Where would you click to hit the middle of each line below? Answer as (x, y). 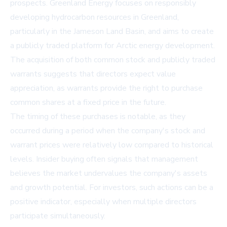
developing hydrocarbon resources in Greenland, (94, 17)
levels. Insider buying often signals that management (104, 159)
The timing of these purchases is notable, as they (98, 117)
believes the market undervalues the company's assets (109, 174)
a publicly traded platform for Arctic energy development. (112, 46)
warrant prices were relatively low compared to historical (112, 145)
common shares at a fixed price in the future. (88, 103)
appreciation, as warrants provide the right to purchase (106, 88)
